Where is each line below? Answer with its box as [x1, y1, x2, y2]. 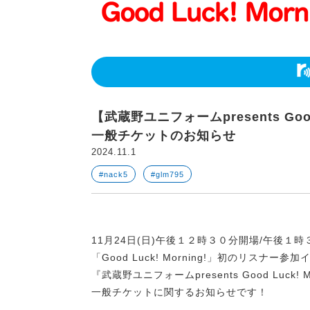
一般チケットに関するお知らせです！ [91, 286, 268, 298]
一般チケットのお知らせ [91, 129, 236, 143]
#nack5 [99, 170, 128, 179]
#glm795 [151, 170, 184, 179]
